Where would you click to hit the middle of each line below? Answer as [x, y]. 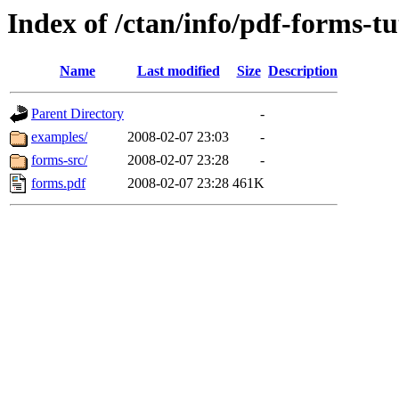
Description [303, 71]
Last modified [178, 71]
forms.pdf [58, 183]
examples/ [59, 137]
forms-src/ [59, 160]
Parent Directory [77, 114]
